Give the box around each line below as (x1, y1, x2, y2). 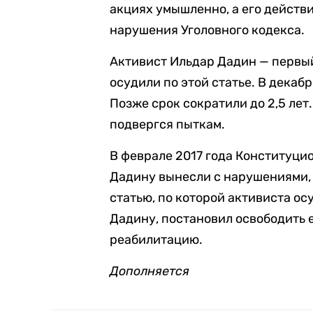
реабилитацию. (110, 232, 203, 247)
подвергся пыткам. (110, 117, 226, 132)
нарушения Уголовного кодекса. (110, 22, 305, 38)
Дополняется (110, 263, 190, 279)
